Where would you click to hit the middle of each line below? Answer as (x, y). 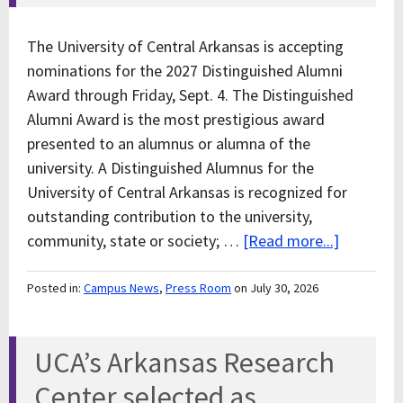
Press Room (198, 288)
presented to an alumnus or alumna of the (169, 143)
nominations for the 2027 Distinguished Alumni (185, 71)
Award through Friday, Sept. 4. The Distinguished (190, 95)
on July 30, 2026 (276, 288)
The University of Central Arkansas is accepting (185, 46)
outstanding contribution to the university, (170, 216)
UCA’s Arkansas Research (184, 363)
